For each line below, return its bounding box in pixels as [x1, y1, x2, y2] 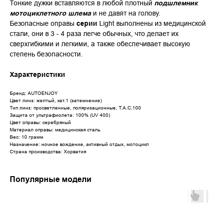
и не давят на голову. [91, 9, 161, 18]
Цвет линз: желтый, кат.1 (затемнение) [10, 97, 102, 104]
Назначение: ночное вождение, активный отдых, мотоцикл [10, 141, 149, 148]
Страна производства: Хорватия [10, 148, 86, 155]
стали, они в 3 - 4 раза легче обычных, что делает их [10, 30, 179, 38]
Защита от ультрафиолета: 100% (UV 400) [10, 112, 110, 119]
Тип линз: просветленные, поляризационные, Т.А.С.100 [10, 105, 141, 111]
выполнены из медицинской [114, 19, 206, 28]
